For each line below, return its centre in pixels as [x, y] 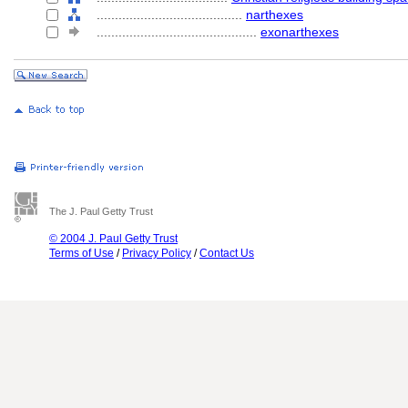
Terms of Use [82, 253]
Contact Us [227, 253]
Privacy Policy [157, 253]
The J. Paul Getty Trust [101, 211]
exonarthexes [300, 32]
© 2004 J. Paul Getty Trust [113, 239]
